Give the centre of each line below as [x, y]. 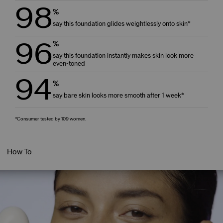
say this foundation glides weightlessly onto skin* [122, 24]
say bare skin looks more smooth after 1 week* [118, 95]
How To [19, 152]
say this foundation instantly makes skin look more [123, 56]
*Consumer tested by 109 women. [51, 119]
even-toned [69, 63]
